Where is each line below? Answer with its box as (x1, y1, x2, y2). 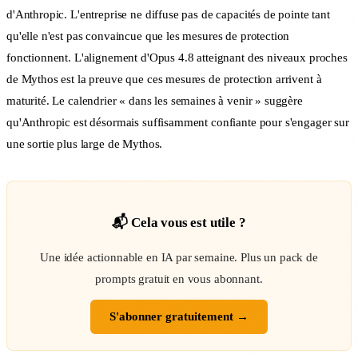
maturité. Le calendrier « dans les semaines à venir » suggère (6, 93, 303, 107)
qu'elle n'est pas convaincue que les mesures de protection (6, 29, 290, 42)
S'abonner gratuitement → (109, 309, 249, 323)
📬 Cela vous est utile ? (112, 214, 246, 230)
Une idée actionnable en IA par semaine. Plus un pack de (40, 250, 318, 264)
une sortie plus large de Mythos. (6, 137, 163, 150)
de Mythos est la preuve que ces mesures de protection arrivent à (6, 72, 322, 86)
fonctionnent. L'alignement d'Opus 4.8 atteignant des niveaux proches (6, 50, 348, 64)
